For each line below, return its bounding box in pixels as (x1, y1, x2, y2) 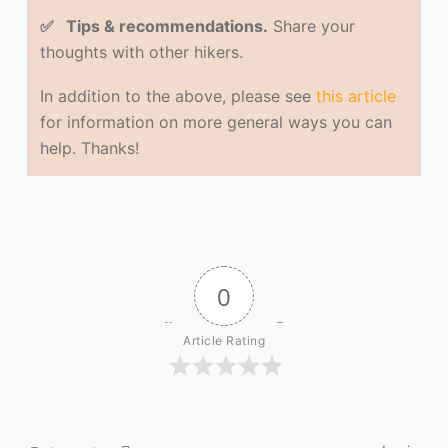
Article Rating (183, 333, 265, 349)
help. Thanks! (40, 138, 140, 159)
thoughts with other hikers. (40, 42, 244, 63)
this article (316, 86, 397, 107)
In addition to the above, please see (40, 86, 317, 107)
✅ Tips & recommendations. (40, 16, 269, 37)
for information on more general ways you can (40, 112, 393, 133)
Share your (268, 16, 356, 37)
